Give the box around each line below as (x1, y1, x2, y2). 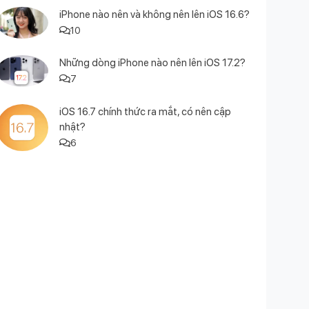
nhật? (59, 121, 86, 134)
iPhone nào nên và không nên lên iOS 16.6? (59, 8, 250, 21)
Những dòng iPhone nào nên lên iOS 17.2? (59, 57, 246, 70)
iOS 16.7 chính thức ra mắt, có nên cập (59, 106, 231, 119)
